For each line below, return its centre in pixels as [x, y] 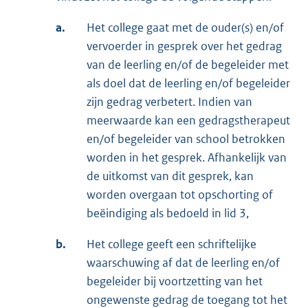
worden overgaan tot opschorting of [180, 195]
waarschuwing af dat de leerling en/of [183, 263]
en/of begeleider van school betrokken [186, 139]
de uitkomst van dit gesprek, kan [170, 176]
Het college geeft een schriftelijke [172, 244]
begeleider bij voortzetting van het [175, 282]
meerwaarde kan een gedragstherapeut [188, 121]
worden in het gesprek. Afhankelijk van [187, 158]
